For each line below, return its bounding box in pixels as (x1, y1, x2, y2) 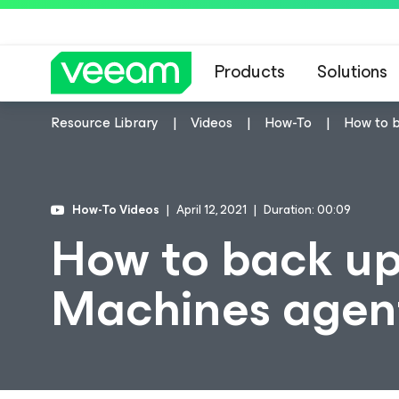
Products (215, 57, 285, 86)
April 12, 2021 (176, 199, 247, 220)
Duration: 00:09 (264, 199, 351, 220)
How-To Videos (72, 199, 159, 220)
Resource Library (51, 110, 159, 134)
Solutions (317, 57, 387, 86)
